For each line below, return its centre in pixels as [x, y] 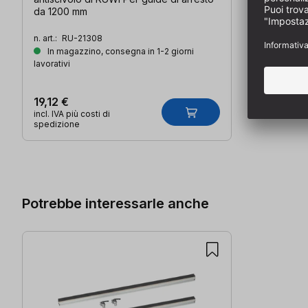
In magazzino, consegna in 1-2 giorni [120, 52]
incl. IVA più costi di [72, 114]
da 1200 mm [60, 12]
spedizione [57, 124]
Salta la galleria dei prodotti [92, 149]
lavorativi [52, 64]
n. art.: [46, 38]
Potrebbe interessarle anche [115, 203]
